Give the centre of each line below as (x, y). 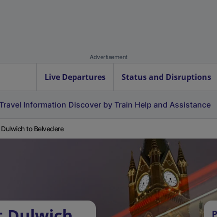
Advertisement (108, 57)
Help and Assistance (173, 105)
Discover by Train (101, 105)
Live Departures (75, 77)
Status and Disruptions (166, 77)
